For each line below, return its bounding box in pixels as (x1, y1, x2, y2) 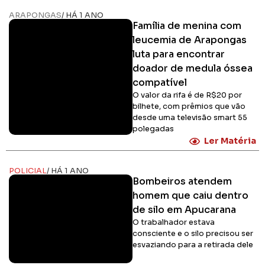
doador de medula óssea (132, 62, 253, 75)
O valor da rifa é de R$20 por (132, 91, 242, 101)
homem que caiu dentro (132, 189, 248, 202)
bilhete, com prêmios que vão (132, 102, 245, 112)
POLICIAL (9, 166, 47, 176)
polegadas (132, 124, 174, 134)
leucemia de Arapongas (132, 34, 247, 47)
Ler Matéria (204, 135, 256, 147)
